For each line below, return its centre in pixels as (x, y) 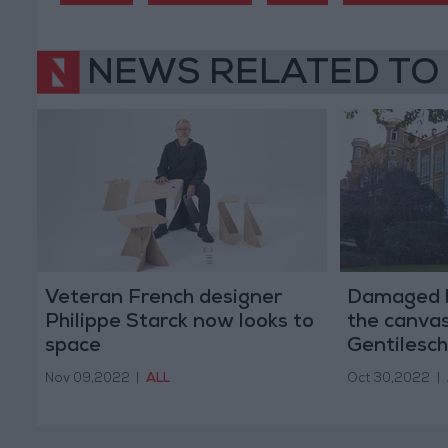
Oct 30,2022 (388, 380)
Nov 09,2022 (87, 380)
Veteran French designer (163, 298)
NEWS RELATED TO (263, 75)
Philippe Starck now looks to (179, 322)
